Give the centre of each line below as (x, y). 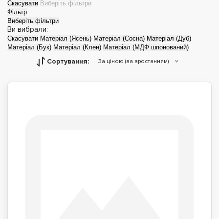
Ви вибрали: (28, 29)
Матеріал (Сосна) (119, 38)
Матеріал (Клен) (77, 47)
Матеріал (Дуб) (169, 38)
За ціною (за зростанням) (133, 61)
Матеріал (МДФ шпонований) (146, 47)
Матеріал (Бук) (29, 47)
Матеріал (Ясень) (66, 38)
